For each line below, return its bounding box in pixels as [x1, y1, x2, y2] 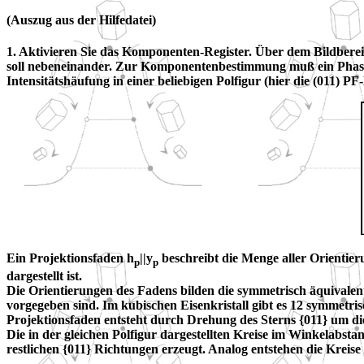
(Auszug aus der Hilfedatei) [6, 12, 156, 27]
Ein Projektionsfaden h [6, 250, 134, 265]
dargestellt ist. [6, 269, 82, 283]
